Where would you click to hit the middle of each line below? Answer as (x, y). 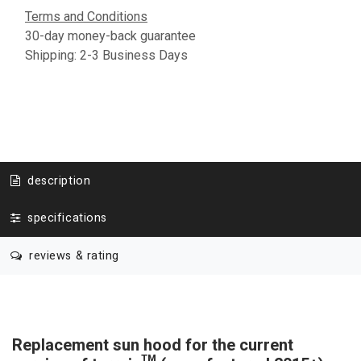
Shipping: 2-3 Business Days (106, 55)
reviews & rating (73, 255)
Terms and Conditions (86, 17)
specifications (65, 218)
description (57, 180)
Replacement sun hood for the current (153, 345)
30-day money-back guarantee (110, 36)
